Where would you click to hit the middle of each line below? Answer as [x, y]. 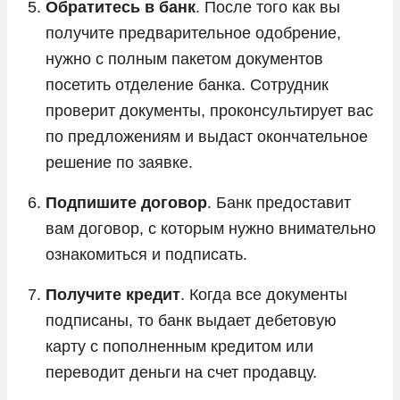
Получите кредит [113, 294]
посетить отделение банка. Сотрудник [187, 84]
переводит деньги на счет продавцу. [183, 372]
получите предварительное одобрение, [193, 33]
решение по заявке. [119, 162]
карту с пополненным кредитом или [179, 346]
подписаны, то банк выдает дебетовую [191, 320]
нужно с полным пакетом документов [184, 58]
